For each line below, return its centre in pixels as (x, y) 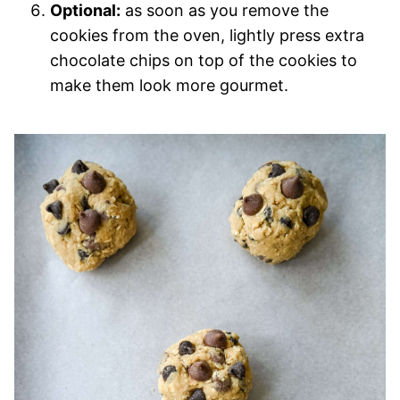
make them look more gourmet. (169, 85)
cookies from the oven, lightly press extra (207, 35)
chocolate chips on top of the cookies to (204, 60)
